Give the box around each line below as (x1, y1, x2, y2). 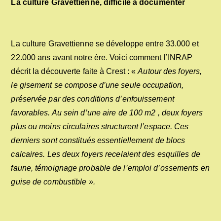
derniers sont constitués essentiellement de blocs (11, 136, 185, 145)
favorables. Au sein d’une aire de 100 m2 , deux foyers (11, 109, 203, 117)
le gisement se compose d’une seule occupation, (11, 81, 184, 89)
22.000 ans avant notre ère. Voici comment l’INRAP (11, 53, 193, 62)
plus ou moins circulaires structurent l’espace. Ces (11, 122, 189, 131)
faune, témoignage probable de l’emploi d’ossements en (11, 164, 210, 172)
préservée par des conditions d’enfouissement (11, 95, 174, 103)
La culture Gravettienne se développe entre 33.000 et (11, 39, 199, 48)
